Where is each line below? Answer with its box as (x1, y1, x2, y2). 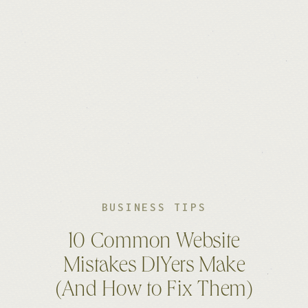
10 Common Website (68, 232, 240, 254)
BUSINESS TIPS (101, 201, 207, 213)
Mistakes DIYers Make (63, 256, 245, 278)
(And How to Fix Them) (54, 280, 254, 302)
